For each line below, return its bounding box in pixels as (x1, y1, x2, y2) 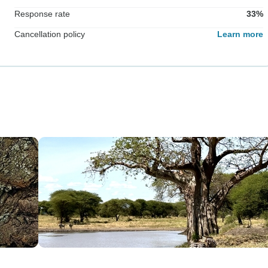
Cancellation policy (14, 29, 85, 39)
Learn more (217, 29, 263, 39)
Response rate (14, 8, 70, 19)
